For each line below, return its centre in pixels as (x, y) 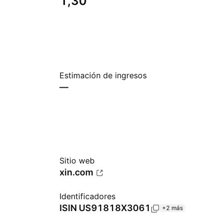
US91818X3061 (115, 208)
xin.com (76, 172)
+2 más (172, 208)
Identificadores (87, 196)
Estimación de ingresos (103, 75)
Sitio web (77, 161)
